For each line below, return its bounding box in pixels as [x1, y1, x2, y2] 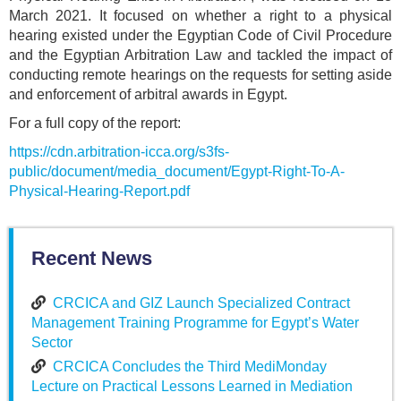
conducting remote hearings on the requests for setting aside [9, 67, 392, 83]
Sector [31, 335, 73, 351]
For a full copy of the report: [9, 115, 181, 132]
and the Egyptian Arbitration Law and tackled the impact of [9, 47, 392, 64]
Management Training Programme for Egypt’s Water [31, 315, 359, 331]
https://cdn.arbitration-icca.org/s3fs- [9, 144, 229, 160]
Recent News [31, 247, 152, 270]
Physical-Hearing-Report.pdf [9, 183, 190, 200]
